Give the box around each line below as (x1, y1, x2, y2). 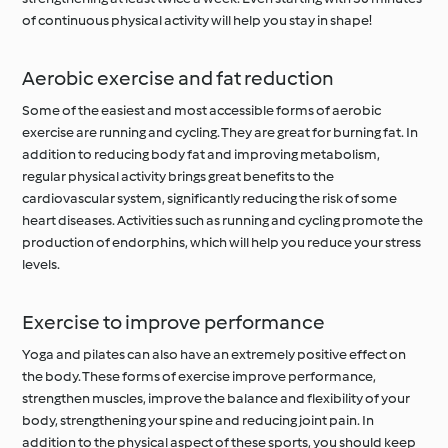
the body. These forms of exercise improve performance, (22, 367, 377, 385)
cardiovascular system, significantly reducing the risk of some (22, 189, 398, 207)
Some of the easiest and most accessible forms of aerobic (22, 101, 382, 119)
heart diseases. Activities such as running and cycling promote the (22, 211, 424, 229)
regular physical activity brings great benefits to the (22, 167, 335, 185)
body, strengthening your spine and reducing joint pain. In (22, 411, 375, 429)
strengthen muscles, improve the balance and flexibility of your (22, 389, 411, 407)
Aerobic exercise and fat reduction (22, 65, 335, 90)
